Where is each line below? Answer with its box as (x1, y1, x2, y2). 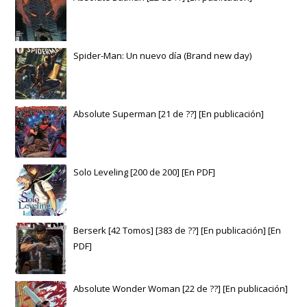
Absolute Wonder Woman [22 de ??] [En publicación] (73, 282, 288, 295)
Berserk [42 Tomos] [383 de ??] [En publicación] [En (73, 224, 282, 237)
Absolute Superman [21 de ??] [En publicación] (73, 108, 265, 121)
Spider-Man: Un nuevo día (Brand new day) (73, 49, 252, 62)
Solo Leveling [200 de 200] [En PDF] (73, 166, 216, 179)
